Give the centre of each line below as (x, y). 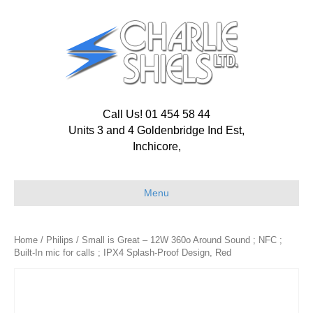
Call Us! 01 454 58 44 (156, 114)
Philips (60, 240)
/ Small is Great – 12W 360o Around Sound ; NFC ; (178, 240)
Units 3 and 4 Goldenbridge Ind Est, (156, 130)
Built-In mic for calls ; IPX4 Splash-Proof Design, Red (123, 253)
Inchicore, (156, 146)
